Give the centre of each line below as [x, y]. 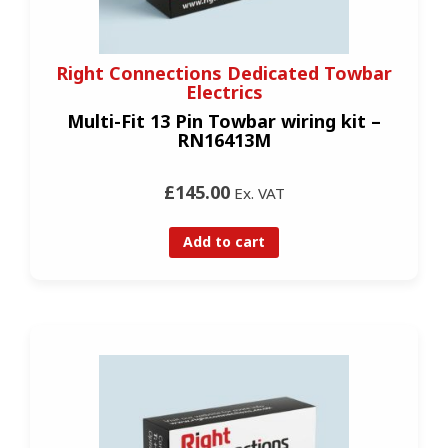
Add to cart [224, 242]
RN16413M [224, 139]
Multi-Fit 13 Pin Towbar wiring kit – [224, 120]
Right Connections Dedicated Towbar [224, 72]
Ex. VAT [257, 192]
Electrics [224, 91]
